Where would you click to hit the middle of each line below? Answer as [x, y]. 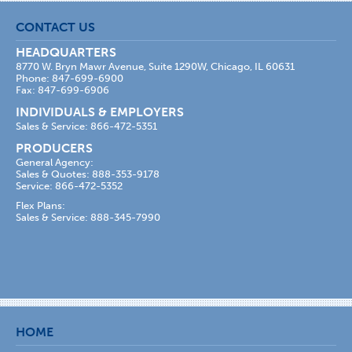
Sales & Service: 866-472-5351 [86, 126]
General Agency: [55, 162]
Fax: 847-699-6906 [62, 90]
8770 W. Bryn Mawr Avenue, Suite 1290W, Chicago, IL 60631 [155, 66]
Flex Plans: [40, 205]
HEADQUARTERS [66, 52]
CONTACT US [55, 27]
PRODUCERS [54, 148]
